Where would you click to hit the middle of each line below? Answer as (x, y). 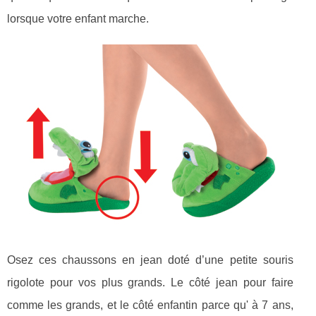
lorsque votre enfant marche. (78, 18)
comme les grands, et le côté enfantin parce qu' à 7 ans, (150, 305)
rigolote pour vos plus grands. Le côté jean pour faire (150, 282)
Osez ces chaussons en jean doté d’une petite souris (150, 260)
